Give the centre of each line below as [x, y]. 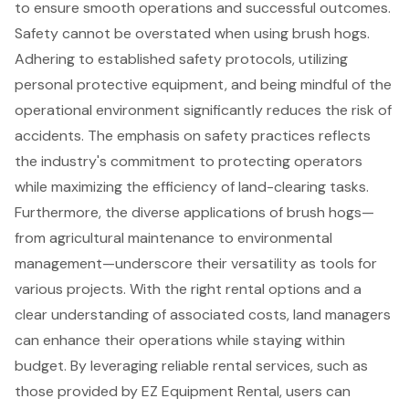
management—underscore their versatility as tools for [196, 263]
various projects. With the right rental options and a [188, 288]
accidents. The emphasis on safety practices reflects [193, 135]
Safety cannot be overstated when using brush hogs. [192, 33]
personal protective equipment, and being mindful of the [203, 84]
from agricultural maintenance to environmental [173, 237]
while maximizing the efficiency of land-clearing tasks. [192, 186]
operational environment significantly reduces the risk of [203, 110]
